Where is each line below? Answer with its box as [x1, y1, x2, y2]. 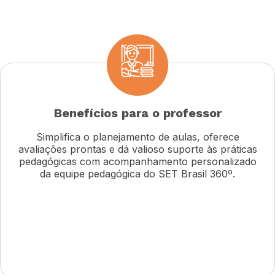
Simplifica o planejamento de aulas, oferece [36, 130, 239, 143]
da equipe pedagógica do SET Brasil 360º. [40, 167, 235, 180]
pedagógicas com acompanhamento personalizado [18, 155, 257, 168]
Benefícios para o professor [53, 106, 222, 121]
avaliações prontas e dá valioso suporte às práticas [18, 142, 257, 155]
